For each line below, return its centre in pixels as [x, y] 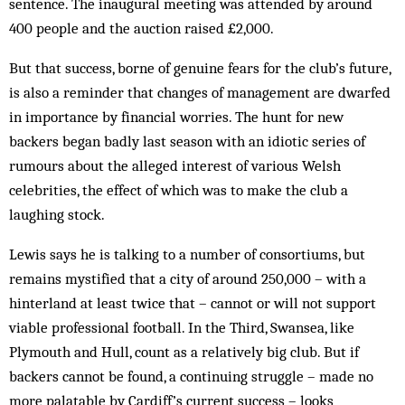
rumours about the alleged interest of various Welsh [175, 165]
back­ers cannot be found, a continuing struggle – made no [191, 376]
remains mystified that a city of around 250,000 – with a [188, 278]
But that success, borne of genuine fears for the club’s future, [200, 68]
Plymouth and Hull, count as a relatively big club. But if [184, 352]
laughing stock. [57, 214]
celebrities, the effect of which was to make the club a [179, 190]
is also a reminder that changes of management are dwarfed [200, 92]
